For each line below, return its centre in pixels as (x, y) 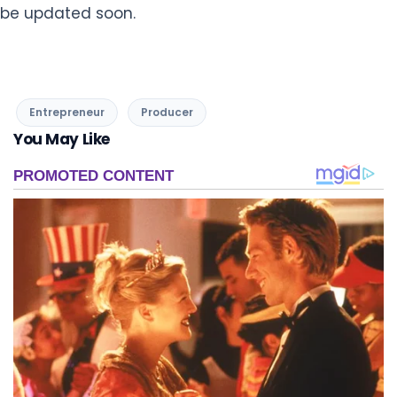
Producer (167, 113)
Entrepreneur (67, 113)
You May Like (62, 140)
